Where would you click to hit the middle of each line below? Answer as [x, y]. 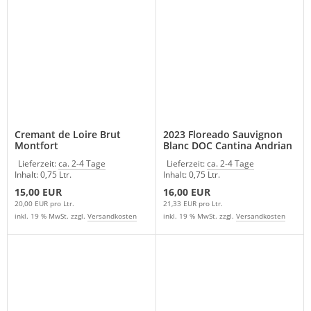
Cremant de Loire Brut [68, 134]
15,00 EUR [38, 192]
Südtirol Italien [198, 156]
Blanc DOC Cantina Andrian [227, 145]
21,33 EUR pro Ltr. [193, 203]
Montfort [36, 145]
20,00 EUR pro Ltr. [44, 203]
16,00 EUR [186, 192]
